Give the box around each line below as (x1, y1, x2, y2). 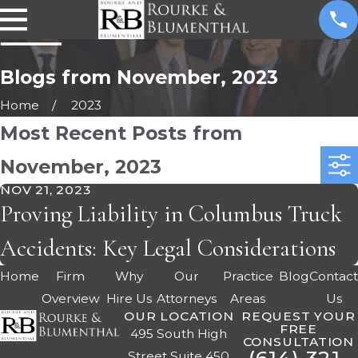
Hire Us (105, 291, 152, 307)
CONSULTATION (242, 334, 354, 350)
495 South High (130, 326, 228, 342)
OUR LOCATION (124, 308, 234, 324)
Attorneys (156, 291, 217, 307)
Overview (41, 291, 100, 307)
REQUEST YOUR (241, 308, 356, 324)
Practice (222, 268, 273, 284)
